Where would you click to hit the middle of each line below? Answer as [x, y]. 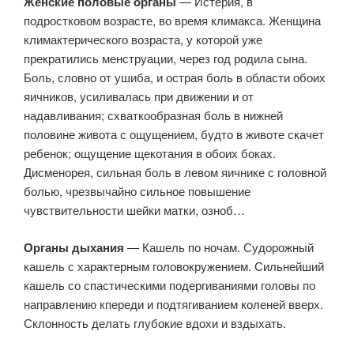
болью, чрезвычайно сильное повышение [137, 191]
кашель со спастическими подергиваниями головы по [169, 284]
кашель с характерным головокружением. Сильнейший [174, 265]
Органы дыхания [74, 247]
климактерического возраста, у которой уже [143, 39]
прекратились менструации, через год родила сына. [166, 58]
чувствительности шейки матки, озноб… [134, 210]
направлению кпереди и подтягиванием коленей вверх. [173, 303]
